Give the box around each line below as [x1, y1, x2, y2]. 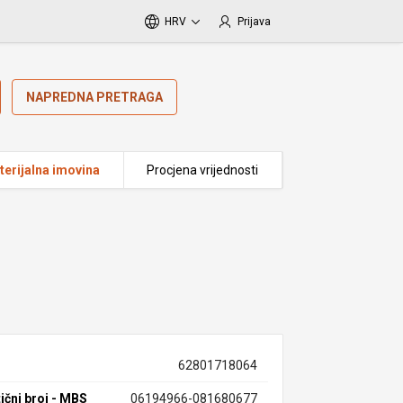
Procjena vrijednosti [147, 163, 259, 177]
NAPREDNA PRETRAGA [26, 90, 164, 104]
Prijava [237, 15, 272, 28]
